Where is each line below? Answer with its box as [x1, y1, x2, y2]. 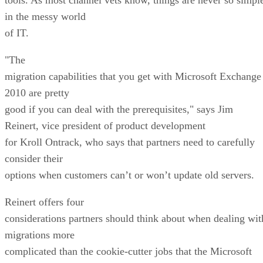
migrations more [5, 228, 75, 241]
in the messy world [5, 10, 86, 22]
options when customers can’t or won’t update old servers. [5, 168, 254, 181]
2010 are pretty [5, 86, 69, 99]
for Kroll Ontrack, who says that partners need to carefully [5, 136, 255, 148]
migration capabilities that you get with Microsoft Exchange [5, 70, 261, 82]
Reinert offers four [5, 195, 84, 208]
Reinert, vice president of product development [5, 119, 205, 131]
